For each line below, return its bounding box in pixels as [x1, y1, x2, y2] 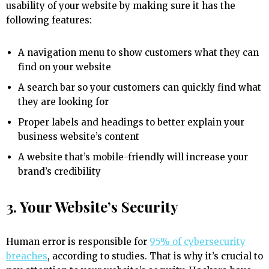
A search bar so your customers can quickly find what [18, 82, 261, 94]
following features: [6, 14, 92, 26]
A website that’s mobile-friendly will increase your [18, 151, 248, 163]
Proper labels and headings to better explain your [18, 116, 244, 128]
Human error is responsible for [6, 236, 150, 248]
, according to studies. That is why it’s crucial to [47, 250, 263, 262]
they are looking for [18, 96, 109, 108]
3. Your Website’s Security [6, 197, 178, 217]
